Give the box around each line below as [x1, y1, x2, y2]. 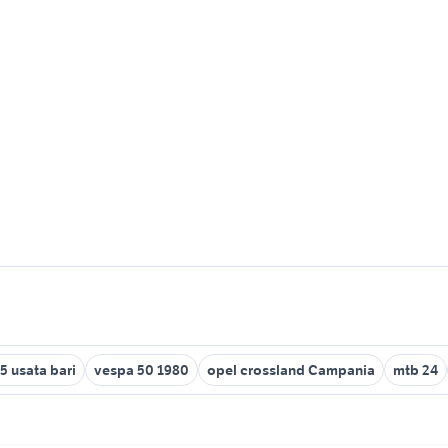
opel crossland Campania [207, 361, 375, 379]
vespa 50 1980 [94, 361, 189, 379]
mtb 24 [393, 361, 438, 379]
